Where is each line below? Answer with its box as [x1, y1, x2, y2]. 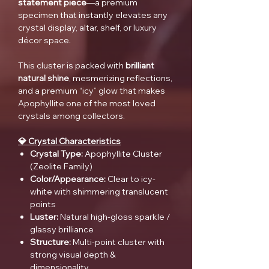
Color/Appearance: [30, 174, 106, 185]
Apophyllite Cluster [83, 148, 162, 160]
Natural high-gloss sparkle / [58, 211, 171, 223]
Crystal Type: [30, 148, 83, 160]
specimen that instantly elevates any [18, 10, 168, 21]
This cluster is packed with [18, 60, 125, 71]
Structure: [30, 237, 71, 248]
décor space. [18, 35, 71, 46]
